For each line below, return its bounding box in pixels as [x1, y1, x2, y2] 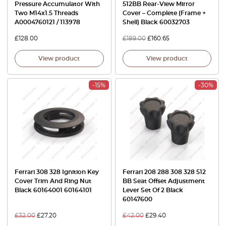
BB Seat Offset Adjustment [122, 178, 205, 184]
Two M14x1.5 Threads [15, 10, 78, 16]
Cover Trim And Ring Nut [15, 178, 91, 184]
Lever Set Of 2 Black [122, 187, 183, 193]
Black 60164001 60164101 [15, 187, 92, 193]
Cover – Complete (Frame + [122, 10, 206, 16]
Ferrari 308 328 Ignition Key [15, 169, 99, 175]
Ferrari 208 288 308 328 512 [122, 169, 206, 175]
